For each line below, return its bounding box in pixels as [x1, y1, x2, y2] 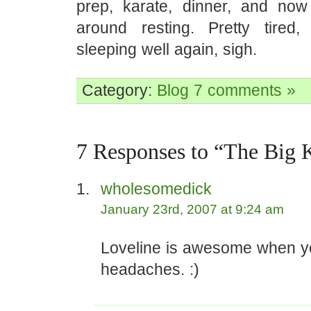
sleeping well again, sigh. [76, 40, 257, 58]
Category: [82, 81, 157, 99]
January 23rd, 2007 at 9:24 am [101, 202, 284, 217]
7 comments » [194, 81, 296, 99]
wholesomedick [101, 180, 212, 198]
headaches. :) [101, 260, 199, 278]
